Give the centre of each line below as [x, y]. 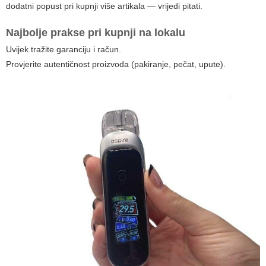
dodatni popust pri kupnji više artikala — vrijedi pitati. [104, 6]
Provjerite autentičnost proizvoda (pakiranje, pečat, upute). [116, 64]
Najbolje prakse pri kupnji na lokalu [96, 33]
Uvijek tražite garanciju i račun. [64, 50]
